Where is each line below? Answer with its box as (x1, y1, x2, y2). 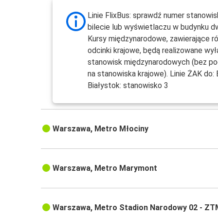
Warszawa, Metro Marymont (53, 163, 158, 173)
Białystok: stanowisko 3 (88, 81, 169, 91)
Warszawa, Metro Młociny (53, 124, 149, 134)
